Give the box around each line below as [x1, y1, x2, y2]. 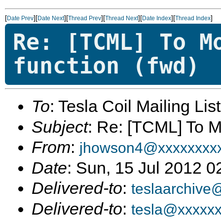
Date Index [142, 15, 171, 22]
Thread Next [105, 15, 138, 22]
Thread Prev [68, 15, 101, 22]
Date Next [37, 15, 64, 22]
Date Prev [7, 15, 34, 22]
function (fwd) [13, 53, 199, 79]
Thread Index [175, 15, 211, 22]
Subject [32, 117, 88, 136]
